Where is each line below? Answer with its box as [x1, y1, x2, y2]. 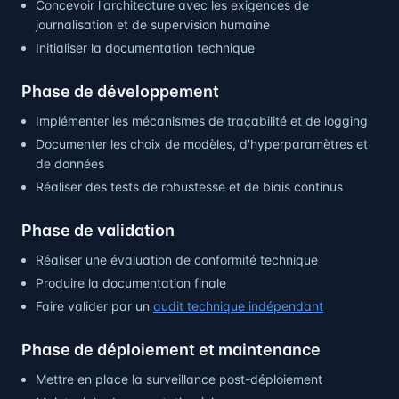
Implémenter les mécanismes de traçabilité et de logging [36, 113, 368, 128]
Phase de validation [21, 221, 175, 240]
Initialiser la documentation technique [36, 40, 255, 55]
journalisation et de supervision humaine [36, 17, 270, 32]
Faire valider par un [36, 298, 153, 313]
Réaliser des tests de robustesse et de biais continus [36, 179, 343, 194]
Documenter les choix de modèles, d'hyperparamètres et [36, 136, 368, 151]
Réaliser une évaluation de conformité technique [36, 252, 318, 267]
